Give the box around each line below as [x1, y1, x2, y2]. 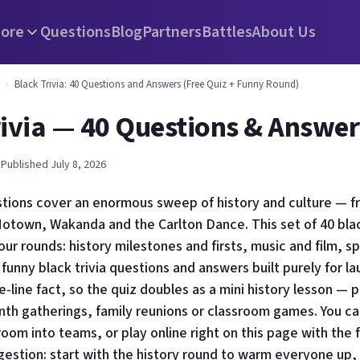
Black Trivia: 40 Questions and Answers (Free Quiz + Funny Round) [14, 77, 299, 92]
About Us [252, 21, 317, 43]
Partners [142, 21, 202, 43]
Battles [202, 21, 253, 43]
